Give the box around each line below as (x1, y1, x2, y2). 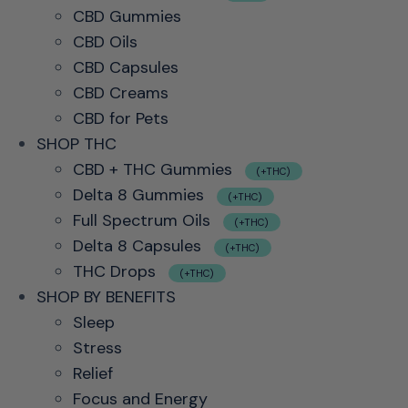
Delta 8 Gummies (73, 184, 209, 206)
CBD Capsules (73, 56, 178, 78)
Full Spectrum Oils (73, 209, 215, 231)
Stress (73, 337, 122, 359)
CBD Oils (73, 31, 138, 53)
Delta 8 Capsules (73, 235, 206, 257)
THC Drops (73, 260, 160, 282)
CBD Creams (73, 82, 168, 104)
